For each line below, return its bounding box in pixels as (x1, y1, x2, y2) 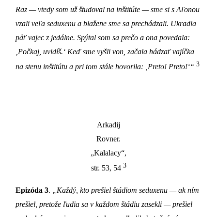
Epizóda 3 (15, 186, 48, 195)
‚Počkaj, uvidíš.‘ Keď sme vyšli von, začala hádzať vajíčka (15, 47, 194, 57)
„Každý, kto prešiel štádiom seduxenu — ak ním (52, 186, 199, 195)
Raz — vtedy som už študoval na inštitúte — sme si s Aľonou (15, 5, 200, 15)
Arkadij (97, 120, 120, 130)
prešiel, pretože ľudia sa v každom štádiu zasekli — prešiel (15, 200, 192, 209)
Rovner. (96, 134, 121, 144)
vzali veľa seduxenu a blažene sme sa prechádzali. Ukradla (15, 19, 196, 29)
